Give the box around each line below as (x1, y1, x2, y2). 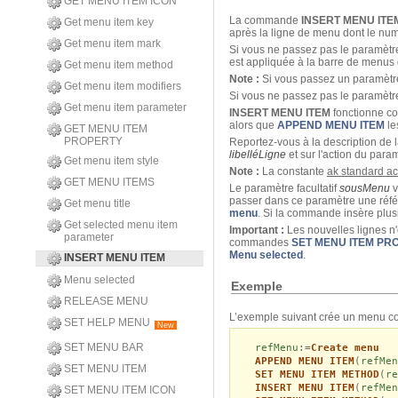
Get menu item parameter (64, 101, 187, 114)
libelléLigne (229, 148, 286, 162)
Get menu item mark (64, 37, 161, 50)
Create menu (310, 341, 379, 354)
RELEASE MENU (64, 295, 148, 307)
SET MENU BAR (64, 341, 144, 354)
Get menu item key (64, 16, 154, 28)
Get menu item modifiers (64, 80, 181, 92)
